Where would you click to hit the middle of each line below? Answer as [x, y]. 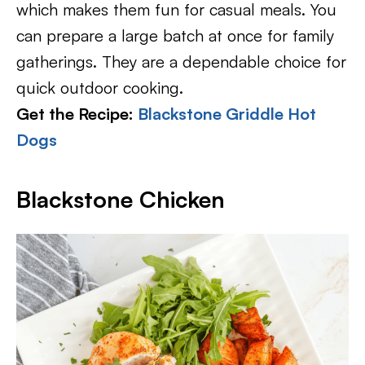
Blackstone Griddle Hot [227, 113]
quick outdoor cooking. [100, 87]
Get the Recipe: [77, 113]
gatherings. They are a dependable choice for [181, 61]
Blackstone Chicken [121, 199]
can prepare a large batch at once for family [175, 35]
